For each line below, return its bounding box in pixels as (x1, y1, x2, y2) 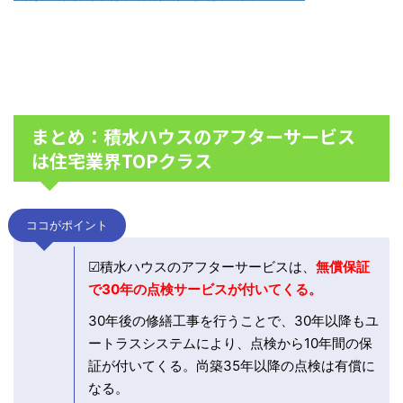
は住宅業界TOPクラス (31, 148, 212, 175)
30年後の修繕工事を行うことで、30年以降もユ (88, 312, 379, 330)
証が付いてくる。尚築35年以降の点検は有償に (88, 357, 375, 375)
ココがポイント (26, 219, 108, 233)
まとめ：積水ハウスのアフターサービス (31, 123, 355, 150)
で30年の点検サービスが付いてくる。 (88, 281, 322, 299)
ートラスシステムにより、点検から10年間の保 (88, 335, 372, 353)
